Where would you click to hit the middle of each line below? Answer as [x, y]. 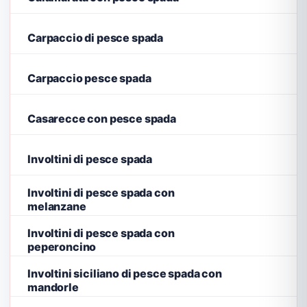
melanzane [57, 206]
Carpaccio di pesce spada [96, 37]
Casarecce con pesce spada [102, 118]
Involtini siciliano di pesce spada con [125, 273]
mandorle [53, 287]
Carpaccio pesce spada [89, 78]
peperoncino [62, 246]
